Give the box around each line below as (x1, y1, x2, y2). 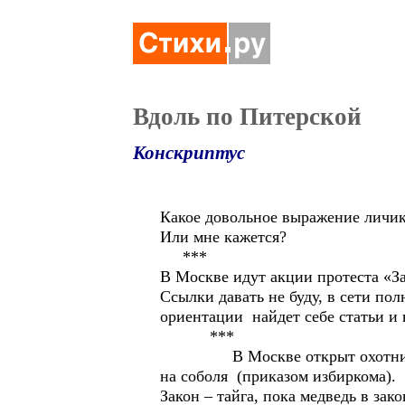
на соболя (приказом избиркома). (160, 367, 396, 385)
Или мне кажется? (160, 228, 287, 246)
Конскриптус (133, 142, 245, 164)
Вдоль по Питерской (133, 103, 362, 130)
